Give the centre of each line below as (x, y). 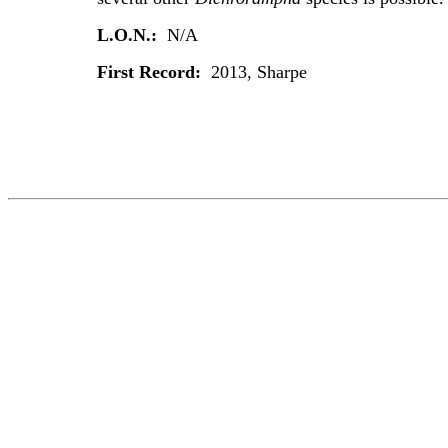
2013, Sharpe (258, 72)
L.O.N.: (129, 35)
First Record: (153, 72)
